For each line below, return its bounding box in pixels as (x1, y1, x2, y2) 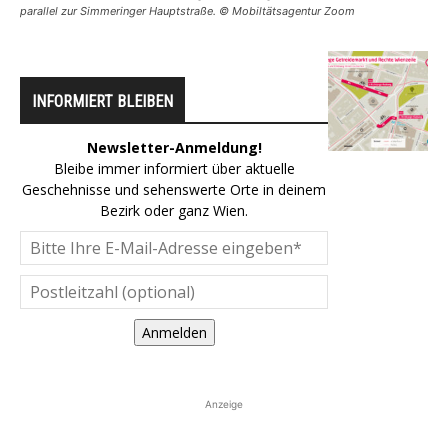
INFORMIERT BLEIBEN (32, 92, 173, 112)
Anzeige (205, 398, 243, 411)
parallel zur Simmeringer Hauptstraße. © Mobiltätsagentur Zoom (20, 4, 355, 19)
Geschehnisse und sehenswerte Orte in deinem (22, 180, 326, 200)
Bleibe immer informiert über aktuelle (53, 159, 295, 179)
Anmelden (141, 323, 207, 343)
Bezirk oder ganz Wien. (100, 201, 248, 221)
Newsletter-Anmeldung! (86, 138, 262, 158)
